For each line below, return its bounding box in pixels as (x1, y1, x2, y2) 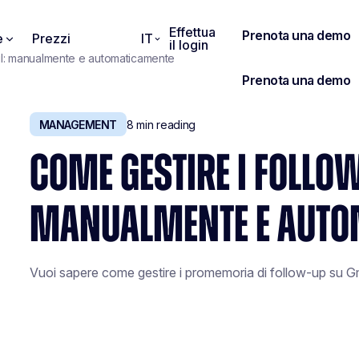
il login (169, 37, 209, 53)
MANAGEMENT (38, 117, 117, 131)
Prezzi (32, 30, 71, 46)
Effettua (169, 24, 216, 40)
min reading (133, 117, 196, 131)
